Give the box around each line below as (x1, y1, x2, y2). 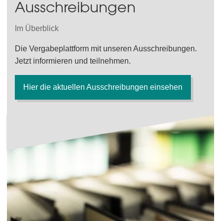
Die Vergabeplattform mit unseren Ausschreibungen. (15, 44, 197, 53)
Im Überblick (15, 24, 59, 33)
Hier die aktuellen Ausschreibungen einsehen (23, 83, 183, 91)
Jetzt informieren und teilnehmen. (15, 57, 131, 65)
